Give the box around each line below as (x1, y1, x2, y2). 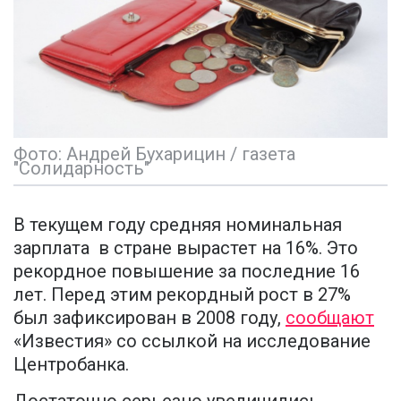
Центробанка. (13, 354, 129, 376)
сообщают (286, 307, 374, 329)
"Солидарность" (13, 158, 149, 180)
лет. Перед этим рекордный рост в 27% (13, 284, 351, 306)
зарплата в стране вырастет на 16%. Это (13, 237, 358, 260)
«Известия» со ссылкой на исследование (13, 330, 371, 353)
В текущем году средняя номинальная (13, 214, 342, 236)
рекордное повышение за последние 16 (13, 260, 360, 283)
